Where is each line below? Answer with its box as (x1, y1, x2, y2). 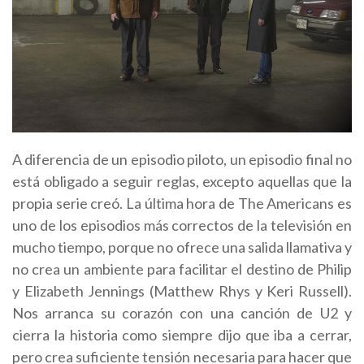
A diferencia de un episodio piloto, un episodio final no (12, 150, 352, 169)
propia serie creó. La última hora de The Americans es (12, 194, 352, 213)
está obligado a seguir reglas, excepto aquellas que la (12, 172, 352, 191)
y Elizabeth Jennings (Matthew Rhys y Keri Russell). (12, 282, 352, 301)
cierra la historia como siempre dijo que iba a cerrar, (12, 326, 352, 344)
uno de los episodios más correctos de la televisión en (12, 216, 352, 235)
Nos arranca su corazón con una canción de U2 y (12, 304, 352, 323)
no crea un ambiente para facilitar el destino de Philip (12, 260, 352, 279)
